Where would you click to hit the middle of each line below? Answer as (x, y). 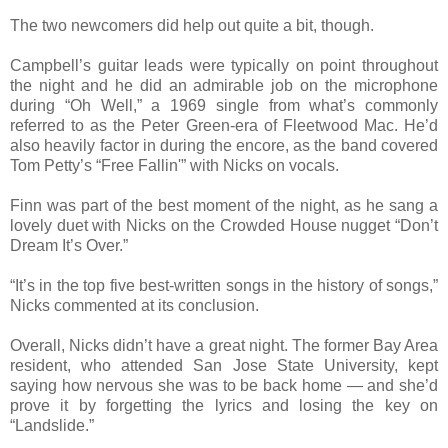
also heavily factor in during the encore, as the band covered (224, 145)
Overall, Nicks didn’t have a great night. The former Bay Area (224, 345)
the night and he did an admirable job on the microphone (224, 85)
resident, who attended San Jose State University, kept (224, 365)
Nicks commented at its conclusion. (134, 305)
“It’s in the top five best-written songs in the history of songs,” (224, 285)
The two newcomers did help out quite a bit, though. (192, 25)
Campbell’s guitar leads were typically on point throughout (224, 65)
